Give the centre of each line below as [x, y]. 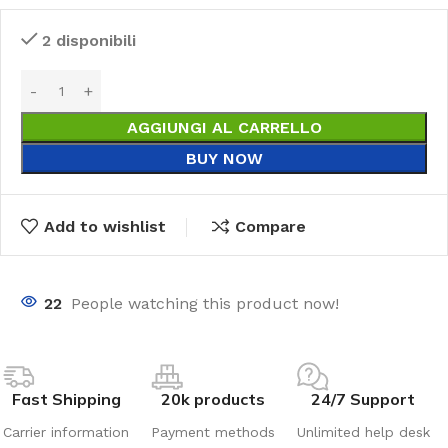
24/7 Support [363, 398]
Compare [270, 227]
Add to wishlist [104, 227]
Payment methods [212, 431]
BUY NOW [224, 159]
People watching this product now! [205, 303]
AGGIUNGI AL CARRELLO [224, 128]
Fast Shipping [66, 398]
